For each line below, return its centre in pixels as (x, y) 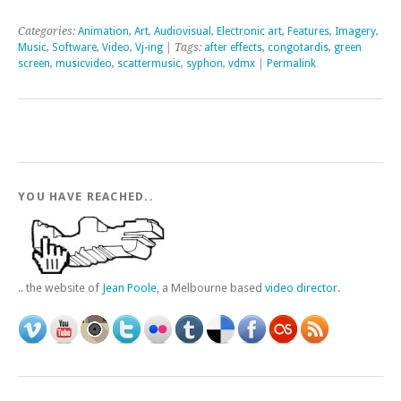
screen (34, 64)
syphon (205, 64)
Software (74, 47)
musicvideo (84, 64)
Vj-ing (149, 47)
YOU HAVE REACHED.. (86, 196)
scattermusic (149, 64)
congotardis (298, 47)
